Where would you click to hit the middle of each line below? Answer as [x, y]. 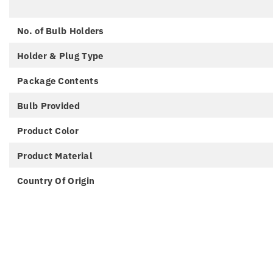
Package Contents [58, 80]
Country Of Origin [56, 180]
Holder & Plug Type [60, 55]
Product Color [48, 130]
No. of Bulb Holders [61, 30]
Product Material [55, 155]
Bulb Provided [48, 105]
